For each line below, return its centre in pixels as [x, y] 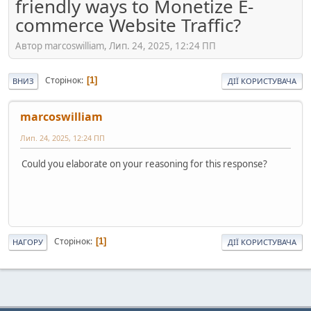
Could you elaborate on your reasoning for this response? [144, 163]
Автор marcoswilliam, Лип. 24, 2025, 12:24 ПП [116, 45]
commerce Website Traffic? [128, 25]
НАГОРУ [28, 242]
